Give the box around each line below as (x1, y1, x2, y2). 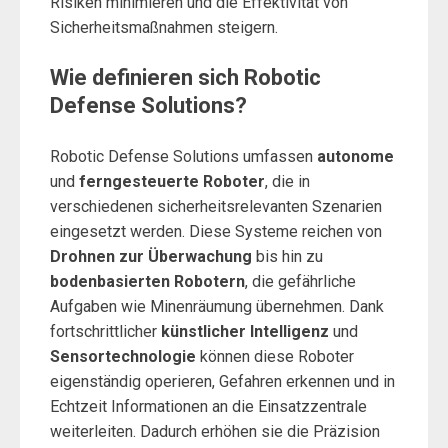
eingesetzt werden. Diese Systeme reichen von (50, 222, 382, 241)
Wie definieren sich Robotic (50, 65, 321, 90)
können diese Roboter (196, 347, 354, 366)
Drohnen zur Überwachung (50, 247, 252, 266)
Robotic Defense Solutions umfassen (50, 147, 317, 166)
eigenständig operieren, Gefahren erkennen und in (50, 372, 395, 391)
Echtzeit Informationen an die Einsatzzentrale (50, 397, 367, 416)
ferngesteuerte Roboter (79, 172, 265, 191)
